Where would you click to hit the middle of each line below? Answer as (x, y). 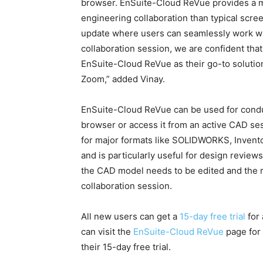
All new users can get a (130, 217)
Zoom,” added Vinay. (123, 79)
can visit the (107, 232)
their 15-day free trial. (126, 247)
